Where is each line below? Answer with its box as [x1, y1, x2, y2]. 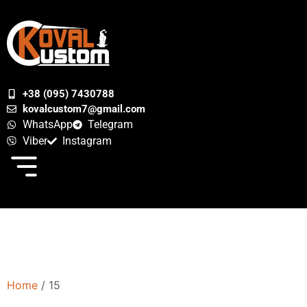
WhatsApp [22, 118, 73, 131]
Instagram [62, 134, 112, 147]
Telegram [88, 118, 133, 131]
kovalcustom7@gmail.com [22, 103, 145, 115]
